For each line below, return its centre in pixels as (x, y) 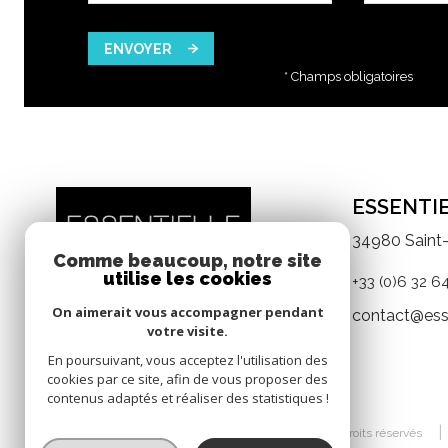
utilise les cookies (187, 278)
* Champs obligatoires (348, 77)
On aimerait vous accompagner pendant (187, 312)
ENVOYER (138, 48)
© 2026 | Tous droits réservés (342, 432)
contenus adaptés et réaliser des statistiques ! (187, 398)
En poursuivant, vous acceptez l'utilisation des (187, 360)
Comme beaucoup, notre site (187, 260)
